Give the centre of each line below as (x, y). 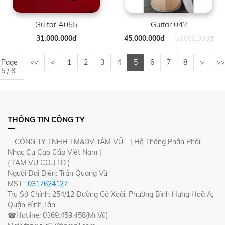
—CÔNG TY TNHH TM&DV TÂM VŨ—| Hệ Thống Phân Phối (104, 142)
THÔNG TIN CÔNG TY (46, 119)
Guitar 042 (169, 24)
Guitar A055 (56, 24)
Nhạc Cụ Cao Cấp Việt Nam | (54, 152)
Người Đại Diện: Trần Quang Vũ (58, 173)
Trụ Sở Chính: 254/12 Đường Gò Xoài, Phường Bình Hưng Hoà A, (110, 194)
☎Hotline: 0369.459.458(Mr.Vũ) (58, 215)
